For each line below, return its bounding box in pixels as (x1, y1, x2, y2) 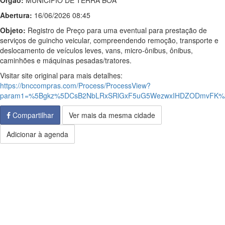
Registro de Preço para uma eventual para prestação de (26, 25, 207, 35)
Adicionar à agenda (7, 129, 68, 139)
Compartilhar (11, 110, 54, 120)
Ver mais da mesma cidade (69, 110, 155, 120)
